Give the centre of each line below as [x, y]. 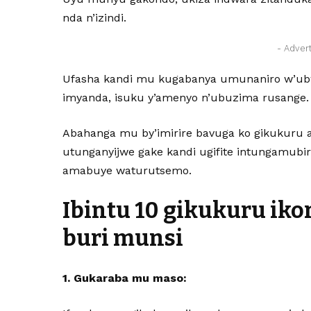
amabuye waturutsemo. [127, 170]
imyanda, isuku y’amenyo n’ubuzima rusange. [186, 98]
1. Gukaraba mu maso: [125, 278]
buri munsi [123, 238]
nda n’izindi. [95, 18]
